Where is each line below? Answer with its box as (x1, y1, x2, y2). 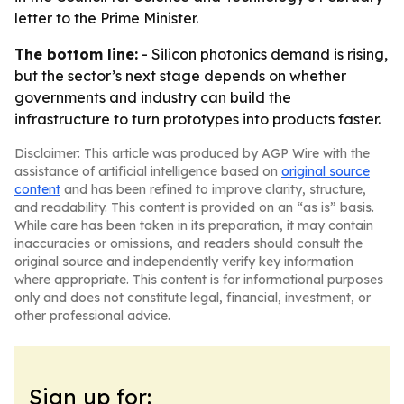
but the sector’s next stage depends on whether (14, 67, 346, 85)
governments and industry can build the (14, 88, 291, 106)
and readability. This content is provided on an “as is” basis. (14, 199, 374, 216)
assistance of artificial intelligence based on (14, 163, 281, 179)
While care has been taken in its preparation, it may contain (14, 217, 373, 234)
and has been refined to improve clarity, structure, (60, 181, 366, 197)
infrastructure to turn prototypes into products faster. (14, 110, 381, 128)
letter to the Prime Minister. (14, 9, 198, 27)
